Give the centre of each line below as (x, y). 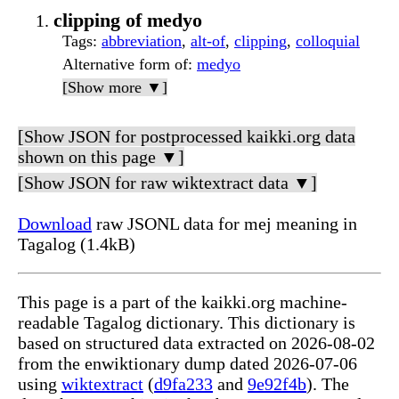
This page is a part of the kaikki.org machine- (183, 302)
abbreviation (142, 41)
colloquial (328, 41)
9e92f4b (277, 384)
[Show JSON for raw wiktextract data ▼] (167, 183)
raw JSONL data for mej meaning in (224, 224)
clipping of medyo (128, 20)
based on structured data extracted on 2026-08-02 (196, 343)
